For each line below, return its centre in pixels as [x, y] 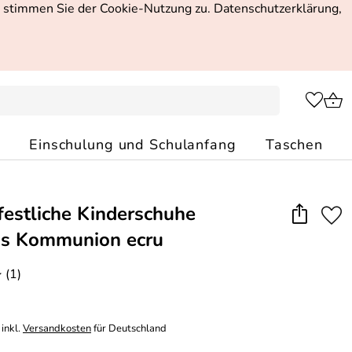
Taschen [294, 145]
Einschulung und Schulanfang [133, 145]
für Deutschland [129, 328]
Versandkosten [57, 328]
